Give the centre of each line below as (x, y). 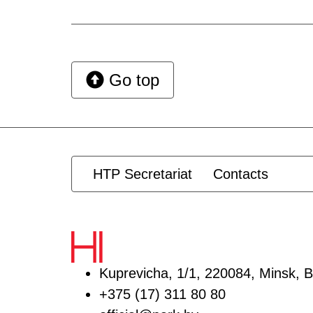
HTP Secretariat (143, 174)
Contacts (241, 174)
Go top (132, 80)
